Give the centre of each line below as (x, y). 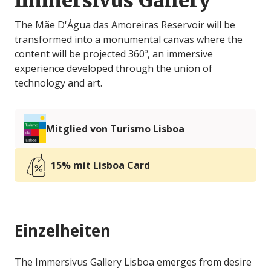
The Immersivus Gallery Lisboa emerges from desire (133, 262)
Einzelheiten (63, 230)
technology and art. (58, 83)
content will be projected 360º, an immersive (114, 54)
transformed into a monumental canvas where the (129, 39)
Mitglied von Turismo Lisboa (115, 129)
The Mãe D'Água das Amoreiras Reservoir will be (125, 25)
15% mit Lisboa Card (100, 165)
